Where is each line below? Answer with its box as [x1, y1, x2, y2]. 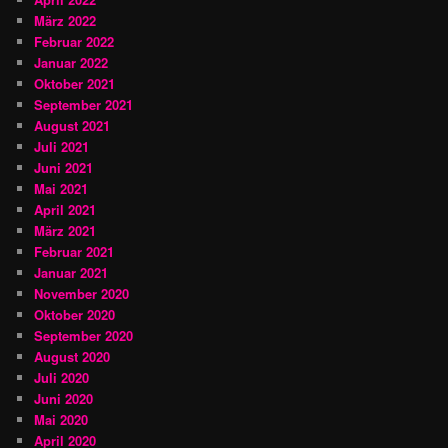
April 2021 [34, 199, 97, 219]
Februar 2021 [34, 241, 115, 261]
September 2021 [34, 94, 134, 114]
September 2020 [34, 325, 134, 345]
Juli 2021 [34, 136, 90, 156]
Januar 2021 [34, 262, 109, 282]
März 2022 [34, 10, 97, 30]
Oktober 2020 [34, 304, 116, 324]
